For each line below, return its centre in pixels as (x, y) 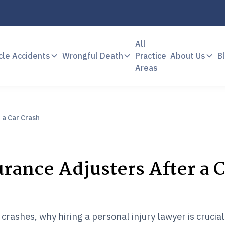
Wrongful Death (92, 56)
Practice (150, 56)
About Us (188, 56)
